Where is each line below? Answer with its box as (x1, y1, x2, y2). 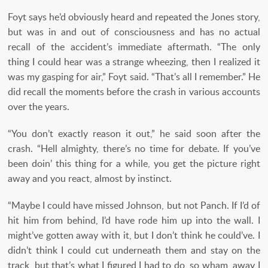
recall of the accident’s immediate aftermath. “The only (8, 40, 260, 54)
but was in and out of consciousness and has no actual (8, 25, 260, 39)
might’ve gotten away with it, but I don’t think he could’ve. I (8, 229, 260, 242)
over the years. (8, 100, 69, 114)
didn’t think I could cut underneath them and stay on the (8, 243, 260, 257)
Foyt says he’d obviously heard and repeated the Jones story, (8, 10, 260, 24)
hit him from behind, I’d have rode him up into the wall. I (8, 214, 260, 227)
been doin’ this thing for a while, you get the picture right (8, 157, 260, 170)
